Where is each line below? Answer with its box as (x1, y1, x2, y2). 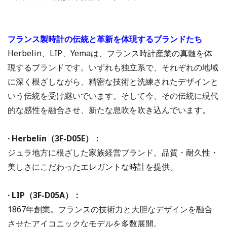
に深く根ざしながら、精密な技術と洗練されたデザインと (8, 76, 218, 88)
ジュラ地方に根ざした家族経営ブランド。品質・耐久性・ (8, 147, 218, 159)
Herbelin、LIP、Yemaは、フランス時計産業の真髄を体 (8, 48, 212, 59)
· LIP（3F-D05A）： (8, 190, 81, 201)
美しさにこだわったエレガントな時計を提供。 (8, 161, 178, 173)
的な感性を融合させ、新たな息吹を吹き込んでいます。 (8, 104, 210, 116)
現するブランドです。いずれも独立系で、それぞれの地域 (8, 62, 218, 73)
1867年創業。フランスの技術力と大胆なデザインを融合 (8, 204, 212, 215)
